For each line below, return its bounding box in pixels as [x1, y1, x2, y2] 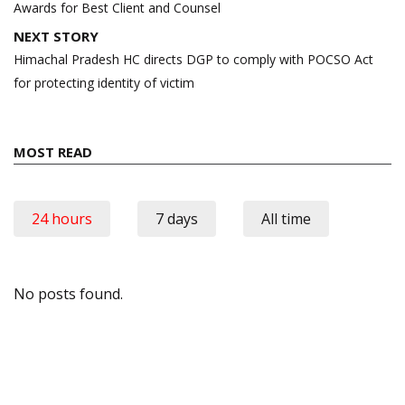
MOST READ [14, 143, 92, 162]
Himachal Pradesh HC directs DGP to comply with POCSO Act [14, 51, 373, 69]
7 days [155, 209, 198, 230]
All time [261, 209, 311, 230]
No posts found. [14, 284, 123, 305]
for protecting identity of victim [14, 74, 194, 92]
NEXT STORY [14, 27, 99, 46]
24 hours [32, 209, 92, 230]
